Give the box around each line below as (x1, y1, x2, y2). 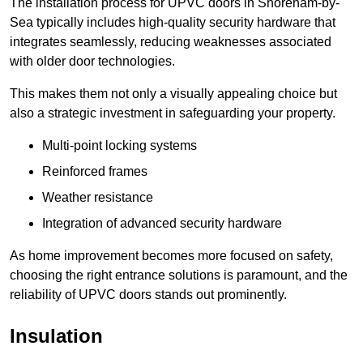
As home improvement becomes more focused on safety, (10, 249, 333, 263)
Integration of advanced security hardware (42, 216, 282, 231)
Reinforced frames (42, 164, 147, 179)
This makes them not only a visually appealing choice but (10, 87, 337, 101)
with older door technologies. (10, 54, 175, 69)
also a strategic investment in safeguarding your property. (10, 106, 335, 121)
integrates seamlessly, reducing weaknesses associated (10, 35, 331, 49)
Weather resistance (42, 190, 153, 205)
